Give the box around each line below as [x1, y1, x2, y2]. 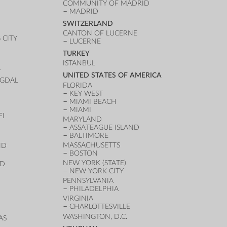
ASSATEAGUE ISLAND [69, 123, 140, 131]
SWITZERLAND [63, 19, 113, 27]
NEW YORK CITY [69, 167, 124, 175]
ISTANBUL [63, 59, 96, 67]
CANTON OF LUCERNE [63, 29, 138, 37]
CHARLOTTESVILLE [69, 203, 131, 211]
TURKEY [63, 50, 90, 58]
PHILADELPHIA [69, 185, 119, 193]
